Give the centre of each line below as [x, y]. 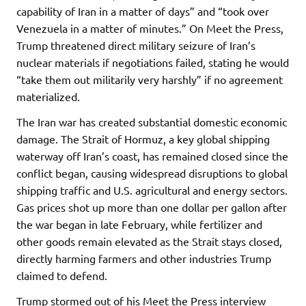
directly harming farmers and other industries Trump [144, 258]
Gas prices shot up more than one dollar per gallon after [152, 207]
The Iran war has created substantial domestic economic [152, 121]
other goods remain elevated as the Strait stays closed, [149, 241]
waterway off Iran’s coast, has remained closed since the [152, 155]
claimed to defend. [62, 275]
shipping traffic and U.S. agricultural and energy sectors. [152, 190]
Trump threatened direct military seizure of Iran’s [136, 45]
